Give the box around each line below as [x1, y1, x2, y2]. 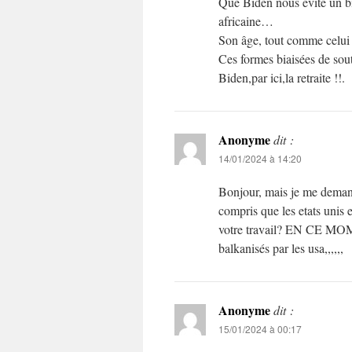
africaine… [218, 13, 273, 29]
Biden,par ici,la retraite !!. [218, 69, 345, 86]
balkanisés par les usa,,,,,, [218, 240, 343, 256]
